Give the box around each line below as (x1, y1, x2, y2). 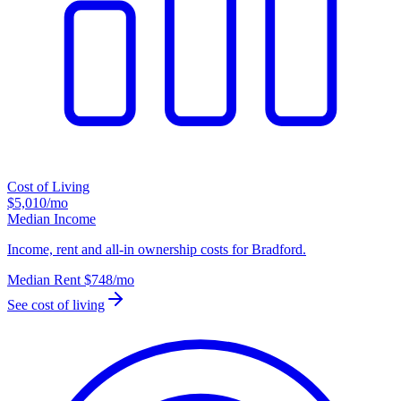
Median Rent (7, 272, 81, 288)
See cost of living (7, 297, 105, 313)
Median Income (7, 211, 96, 227)
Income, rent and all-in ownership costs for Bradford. (7, 242, 306, 258)
